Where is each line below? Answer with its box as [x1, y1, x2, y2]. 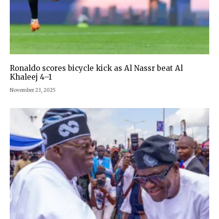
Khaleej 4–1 [10, 72, 52, 82]
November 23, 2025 [10, 87, 56, 93]
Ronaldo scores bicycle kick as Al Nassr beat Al [10, 63, 183, 73]
